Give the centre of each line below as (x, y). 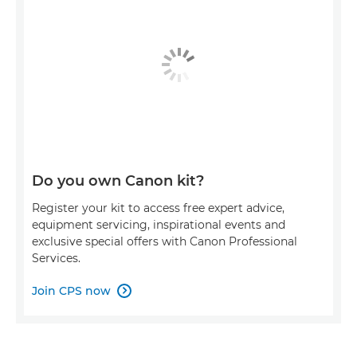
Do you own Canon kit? (118, 180)
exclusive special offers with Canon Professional (165, 241)
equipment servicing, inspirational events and (159, 224)
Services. (56, 258)
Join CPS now (71, 290)
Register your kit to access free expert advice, (158, 208)
